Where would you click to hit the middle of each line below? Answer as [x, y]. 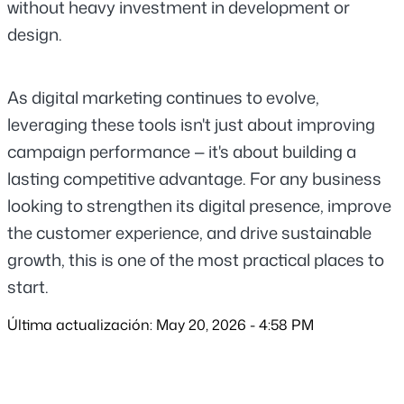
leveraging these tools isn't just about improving [191, 124]
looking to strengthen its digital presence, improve [199, 205]
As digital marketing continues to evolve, [163, 97]
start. [28, 286]
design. [35, 34]
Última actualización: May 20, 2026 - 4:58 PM [161, 324]
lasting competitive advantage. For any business [194, 178]
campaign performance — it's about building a [182, 151]
